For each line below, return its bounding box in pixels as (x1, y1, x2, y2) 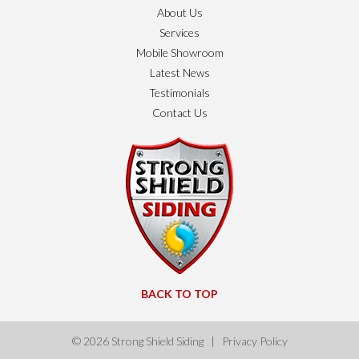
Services (159, 26, 200, 40)
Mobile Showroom (135, 46, 224, 60)
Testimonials (149, 86, 210, 100)
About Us (156, 6, 203, 20)
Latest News (149, 66, 210, 80)
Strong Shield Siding (111, 334, 204, 349)
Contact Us (151, 106, 208, 120)
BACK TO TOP (141, 287, 218, 301)
